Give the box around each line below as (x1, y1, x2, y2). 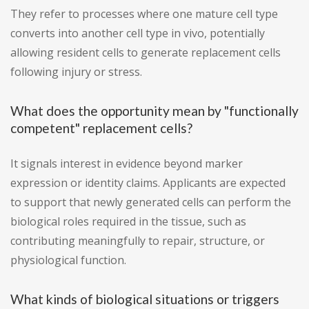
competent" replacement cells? (10, 120, 192, 137)
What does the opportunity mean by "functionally (10, 103, 299, 119)
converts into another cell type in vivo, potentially (10, 26, 265, 41)
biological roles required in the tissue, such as (10, 214, 246, 230)
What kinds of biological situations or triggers (10, 291, 279, 308)
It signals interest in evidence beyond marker (10, 156, 243, 172)
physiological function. (10, 252, 126, 268)
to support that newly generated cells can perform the (10, 195, 291, 210)
